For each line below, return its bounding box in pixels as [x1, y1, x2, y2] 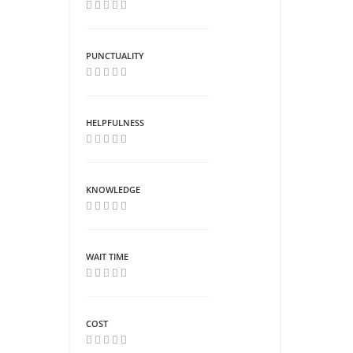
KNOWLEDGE [86, 183, 140, 195]
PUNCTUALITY [86, 49, 144, 61]
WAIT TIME [86, 250, 128, 262]
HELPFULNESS [86, 116, 144, 128]
